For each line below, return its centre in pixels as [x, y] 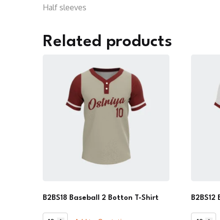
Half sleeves [65, 8]
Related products [108, 42]
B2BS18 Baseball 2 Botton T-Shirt [101, 198]
